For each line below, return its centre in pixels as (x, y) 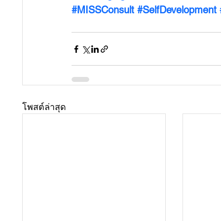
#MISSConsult (103, 10)
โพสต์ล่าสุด (44, 107)
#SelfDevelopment (177, 10)
